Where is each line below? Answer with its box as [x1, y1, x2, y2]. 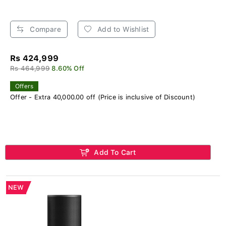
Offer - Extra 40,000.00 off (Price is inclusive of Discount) [10, 93, 195, 101]
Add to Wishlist [95, 25, 149, 33]
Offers [15, 82, 34, 90]
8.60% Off [51, 64, 85, 72]
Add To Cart [92, 148, 136, 156]
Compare [28, 25, 61, 33]
